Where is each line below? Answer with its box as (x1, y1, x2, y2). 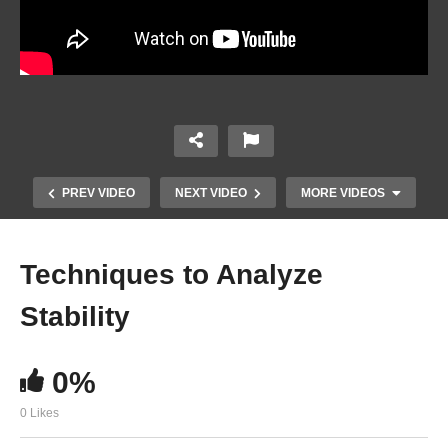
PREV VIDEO (61, 186, 135, 201)
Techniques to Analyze (20, 258, 323, 290)
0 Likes (20, 405, 59, 420)
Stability (20, 300, 130, 332)
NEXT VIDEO (174, 186, 247, 201)
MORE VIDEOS (300, 186, 385, 201)
